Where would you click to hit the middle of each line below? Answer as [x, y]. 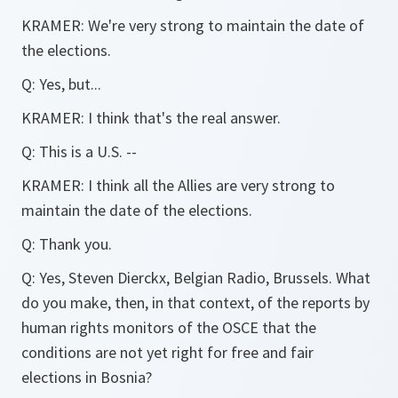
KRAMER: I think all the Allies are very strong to [178, 185]
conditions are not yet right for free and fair [167, 352]
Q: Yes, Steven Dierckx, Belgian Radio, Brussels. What [196, 278]
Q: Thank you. [67, 244]
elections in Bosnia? [87, 377]
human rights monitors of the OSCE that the [169, 327]
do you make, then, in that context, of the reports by [195, 302]
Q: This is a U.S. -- [79, 151]
